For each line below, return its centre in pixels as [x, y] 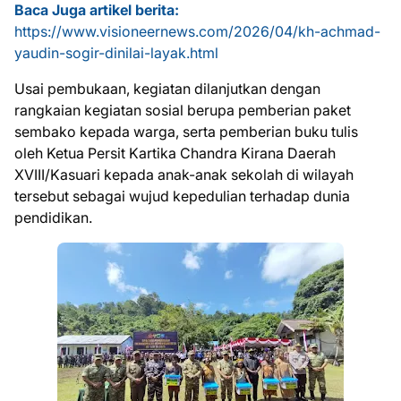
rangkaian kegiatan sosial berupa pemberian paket [183, 110]
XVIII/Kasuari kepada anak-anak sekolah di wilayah [184, 174]
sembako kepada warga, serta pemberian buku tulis [186, 131]
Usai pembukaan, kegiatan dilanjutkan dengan [167, 88]
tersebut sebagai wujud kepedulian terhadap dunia [182, 196]
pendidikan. [53, 217]
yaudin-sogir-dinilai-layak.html [116, 52]
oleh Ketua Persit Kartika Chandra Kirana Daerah [175, 153]
